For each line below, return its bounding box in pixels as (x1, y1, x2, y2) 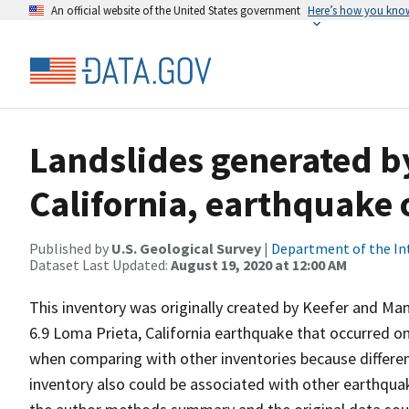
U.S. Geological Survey (111, 239, 261, 257)
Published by (29, 239, 111, 257)
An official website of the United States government (51, 3, 300, 17)
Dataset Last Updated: (29, 256, 171, 274)
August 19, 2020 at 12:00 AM (171, 256, 347, 274)
